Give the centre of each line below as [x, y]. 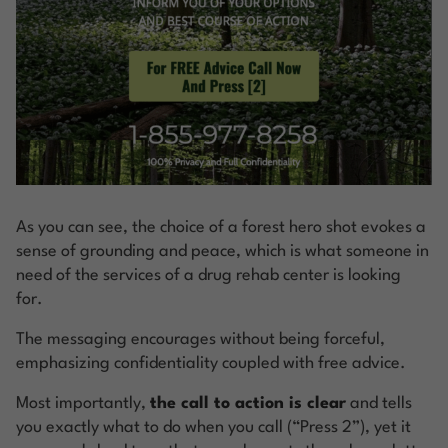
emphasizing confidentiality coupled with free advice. [211, 363]
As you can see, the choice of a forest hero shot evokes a [221, 227]
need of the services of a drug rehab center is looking [208, 275]
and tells [379, 403]
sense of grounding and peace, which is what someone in [222, 251]
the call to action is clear [248, 403]
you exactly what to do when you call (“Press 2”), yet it [213, 427]
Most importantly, [83, 403]
